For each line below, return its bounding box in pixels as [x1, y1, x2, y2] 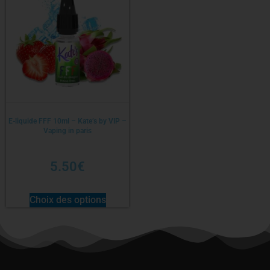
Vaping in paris [43, 127, 92, 136]
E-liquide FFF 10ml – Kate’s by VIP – [8, 117, 127, 126]
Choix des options [29, 193, 106, 206]
